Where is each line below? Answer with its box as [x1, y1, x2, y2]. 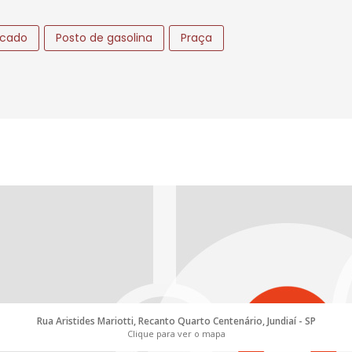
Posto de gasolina [56, 29, 152, 46]
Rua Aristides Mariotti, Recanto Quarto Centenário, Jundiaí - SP [36, 313, 316, 328]
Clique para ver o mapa [126, 327, 225, 339]
